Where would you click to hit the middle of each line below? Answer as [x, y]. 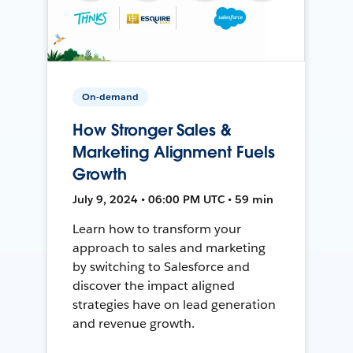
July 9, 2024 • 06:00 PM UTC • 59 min [173, 199]
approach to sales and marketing [169, 247]
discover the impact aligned [154, 285]
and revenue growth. [134, 323]
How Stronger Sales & [152, 130]
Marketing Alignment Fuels [174, 152]
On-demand [111, 96]
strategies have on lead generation [174, 304]
